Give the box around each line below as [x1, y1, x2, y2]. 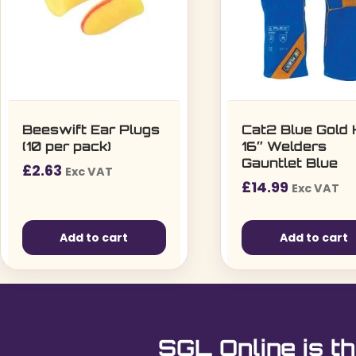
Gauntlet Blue [242, 155, 339, 171]
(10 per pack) [21, 138, 111, 154]
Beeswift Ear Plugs [21, 122, 160, 137]
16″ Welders [242, 138, 327, 154]
